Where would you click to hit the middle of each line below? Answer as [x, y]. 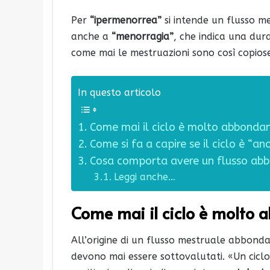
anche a [91, 36]
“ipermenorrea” [126, 20]
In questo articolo [119, 92]
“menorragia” [143, 36]
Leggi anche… [145, 177]
